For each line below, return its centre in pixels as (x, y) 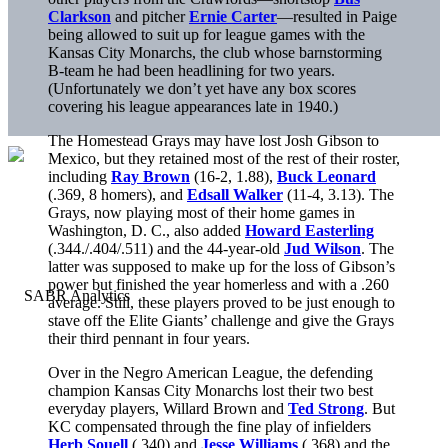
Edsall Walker (235, 194)
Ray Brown (150, 176)
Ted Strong (326, 408)
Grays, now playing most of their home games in (201, 212)
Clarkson (79, 16)
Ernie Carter (233, 16)
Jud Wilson (322, 248)
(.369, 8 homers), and (117, 194)
